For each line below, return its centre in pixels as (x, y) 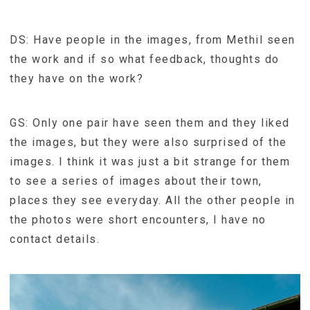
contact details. (55, 239)
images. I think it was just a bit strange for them (150, 161)
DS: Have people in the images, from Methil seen (153, 39)
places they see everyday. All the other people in (153, 200)
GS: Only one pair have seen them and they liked (150, 122)
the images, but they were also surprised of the (148, 142)
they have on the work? (76, 78)
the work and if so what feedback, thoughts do (145, 59)
